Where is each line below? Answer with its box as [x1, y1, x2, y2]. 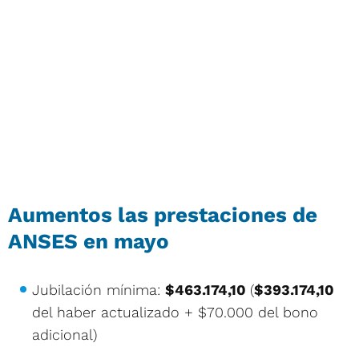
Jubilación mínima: [32, 280, 165, 298]
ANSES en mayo [8, 228, 169, 253]
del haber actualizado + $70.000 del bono [32, 303, 318, 321]
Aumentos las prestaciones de [8, 202, 317, 227]
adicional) [32, 325, 97, 343]
